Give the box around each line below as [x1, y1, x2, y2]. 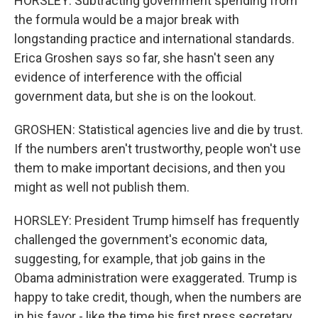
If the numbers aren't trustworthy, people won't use [14, 141, 301, 156]
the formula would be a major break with [14, 12, 239, 27]
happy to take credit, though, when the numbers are [14, 290, 302, 305]
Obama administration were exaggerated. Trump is [14, 270, 297, 285]
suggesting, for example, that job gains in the [14, 251, 265, 266]
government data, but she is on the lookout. [14, 89, 256, 104]
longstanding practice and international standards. [14, 31, 295, 46]
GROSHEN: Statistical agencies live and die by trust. [14, 122, 303, 137]
